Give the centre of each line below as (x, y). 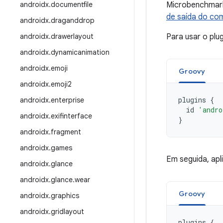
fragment (66, 132)
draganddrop (73, 20)
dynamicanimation (80, 52)
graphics (65, 196)
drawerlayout (72, 36)
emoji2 (61, 84)
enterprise (67, 100)
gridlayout (67, 212)
